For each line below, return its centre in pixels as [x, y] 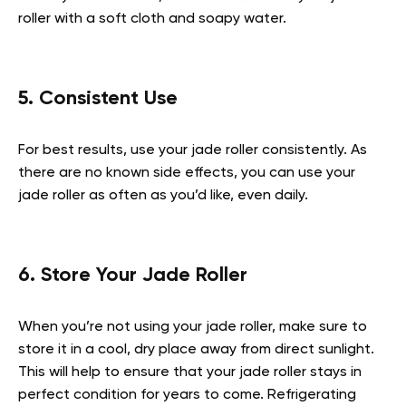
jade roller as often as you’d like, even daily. [165, 195]
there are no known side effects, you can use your [187, 173]
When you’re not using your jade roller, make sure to [193, 327]
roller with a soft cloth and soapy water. [154, 19]
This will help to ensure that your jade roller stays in [190, 372]
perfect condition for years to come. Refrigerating [187, 395]
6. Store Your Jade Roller [133, 275]
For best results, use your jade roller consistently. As [193, 150]
